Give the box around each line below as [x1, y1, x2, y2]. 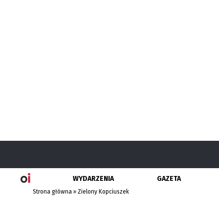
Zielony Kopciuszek [78, 188, 130, 195]
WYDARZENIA [73, 175, 114, 183]
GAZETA [156, 175, 181, 183]
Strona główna [33, 188, 72, 195]
